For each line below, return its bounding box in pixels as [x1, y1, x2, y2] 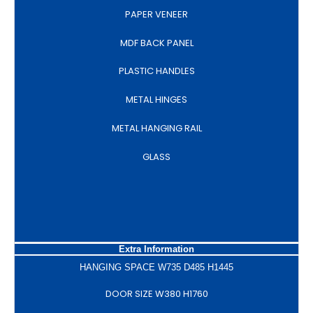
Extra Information [119, 244, 194, 255]
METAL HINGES [126, 93, 187, 107]
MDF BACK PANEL [119, 36, 194, 50]
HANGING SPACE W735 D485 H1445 [80, 262, 233, 273]
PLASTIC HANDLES [118, 64, 195, 78]
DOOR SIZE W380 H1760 [105, 287, 208, 301]
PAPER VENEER [125, 7, 188, 21]
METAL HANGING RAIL [111, 122, 202, 136]
